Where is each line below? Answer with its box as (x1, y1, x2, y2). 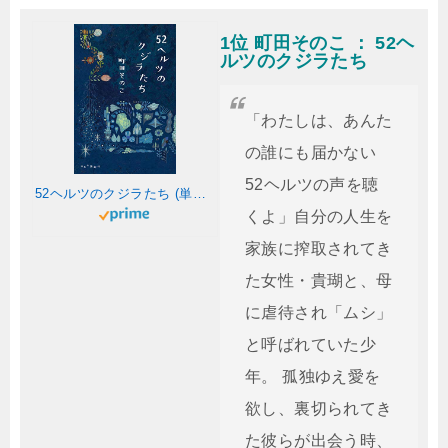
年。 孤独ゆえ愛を (245, 368, 381, 385)
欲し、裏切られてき (245, 400, 393, 417)
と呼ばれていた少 (245, 336, 377, 353)
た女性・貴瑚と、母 (245, 272, 393, 289)
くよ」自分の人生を (245, 208, 393, 225)
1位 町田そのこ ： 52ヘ (220, 33, 415, 53)
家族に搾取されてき (245, 240, 393, 257)
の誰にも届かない (245, 144, 377, 161)
